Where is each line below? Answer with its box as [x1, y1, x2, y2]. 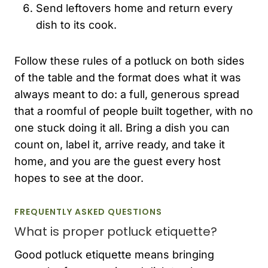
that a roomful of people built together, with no [14, 104, 253, 117]
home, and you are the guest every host [14, 154, 221, 167]
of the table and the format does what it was [14, 71, 241, 84]
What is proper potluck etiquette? [14, 223, 217, 240]
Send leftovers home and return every [36, 1, 233, 14]
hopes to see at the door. [14, 171, 144, 184]
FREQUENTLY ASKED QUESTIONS [14, 205, 162, 218]
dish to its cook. [36, 18, 117, 31]
